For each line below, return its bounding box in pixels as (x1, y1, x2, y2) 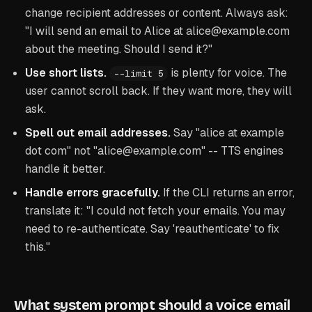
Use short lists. (25, 65, 107, 80)
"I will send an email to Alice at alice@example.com (25, 24, 290, 38)
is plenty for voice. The (168, 65, 287, 80)
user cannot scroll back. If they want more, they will (25, 84, 292, 98)
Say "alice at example (171, 125, 284, 140)
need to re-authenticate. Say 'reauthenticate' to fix (25, 221, 279, 236)
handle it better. (25, 162, 105, 176)
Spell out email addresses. (25, 125, 171, 140)
